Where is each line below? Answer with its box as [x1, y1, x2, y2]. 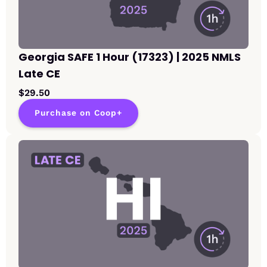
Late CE [18, 66, 60, 82]
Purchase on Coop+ [35, 108, 122, 119]
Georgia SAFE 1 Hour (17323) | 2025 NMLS [18, 49, 241, 65]
